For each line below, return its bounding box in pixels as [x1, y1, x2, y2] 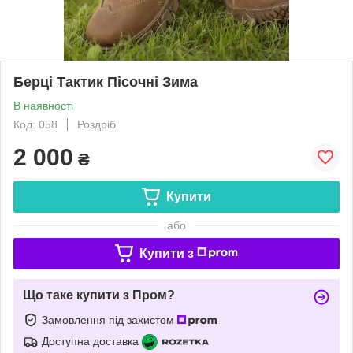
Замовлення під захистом [42, 313, 177, 326]
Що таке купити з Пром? [23, 288, 175, 302]
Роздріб [77, 117, 116, 131]
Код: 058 [13, 117, 58, 131]
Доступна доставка [42, 334, 139, 347]
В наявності [13, 98, 73, 112]
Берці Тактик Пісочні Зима [13, 73, 198, 90]
